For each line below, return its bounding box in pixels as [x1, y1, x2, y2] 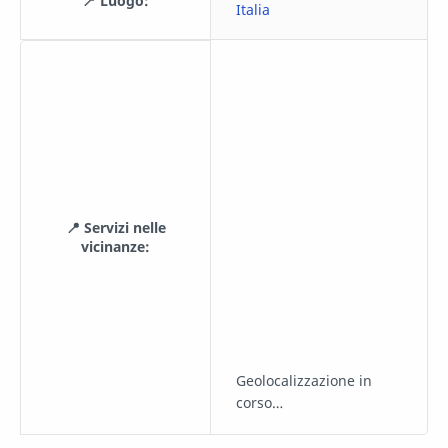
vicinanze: [81, 236, 150, 256]
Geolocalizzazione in [236, 370, 372, 390]
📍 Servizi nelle [65, 217, 166, 237]
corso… [236, 392, 283, 412]
